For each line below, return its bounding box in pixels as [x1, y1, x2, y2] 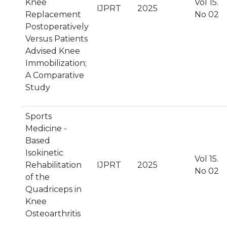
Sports [25, 111, 52, 121]
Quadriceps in [25, 184, 82, 194]
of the [25, 172, 50, 182]
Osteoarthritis [25, 209, 81, 218]
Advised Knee [25, 46, 80, 56]
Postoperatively [25, 22, 89, 31]
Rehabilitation [25, 160, 82, 170]
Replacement [25, 10, 81, 19]
